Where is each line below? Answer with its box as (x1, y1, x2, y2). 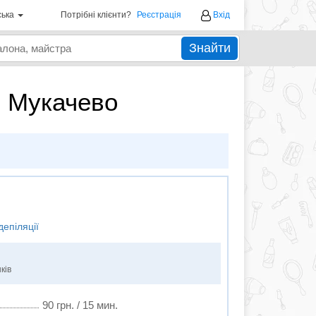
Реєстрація (137, 10, 181, 20)
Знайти (188, 41, 231, 55)
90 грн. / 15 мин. (42, 299, 118, 311)
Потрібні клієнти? (61, 10, 131, 20)
